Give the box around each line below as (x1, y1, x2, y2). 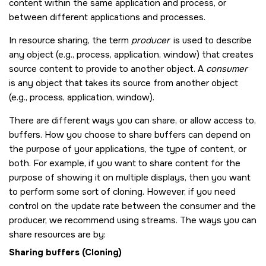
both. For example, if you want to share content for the (9, 157, 240, 169)
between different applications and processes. (9, 11, 205, 23)
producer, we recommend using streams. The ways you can (9, 214, 256, 226)
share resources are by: (9, 228, 106, 240)
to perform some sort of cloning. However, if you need (9, 185, 236, 198)
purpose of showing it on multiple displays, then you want (9, 171, 251, 183)
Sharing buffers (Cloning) (9, 246, 122, 258)
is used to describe (170, 34, 252, 46)
